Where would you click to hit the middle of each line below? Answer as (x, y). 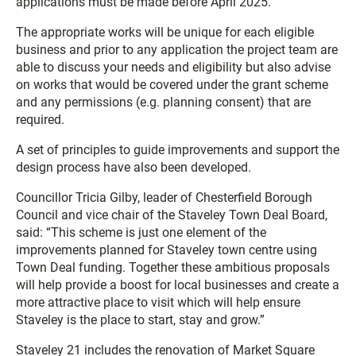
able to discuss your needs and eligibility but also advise (173, 67)
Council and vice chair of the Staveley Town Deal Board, (172, 215)
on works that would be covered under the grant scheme (172, 85)
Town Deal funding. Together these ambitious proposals (173, 267)
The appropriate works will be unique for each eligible (165, 32)
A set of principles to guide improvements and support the (178, 150)
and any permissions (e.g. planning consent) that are (163, 102)
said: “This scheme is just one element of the (141, 232)
